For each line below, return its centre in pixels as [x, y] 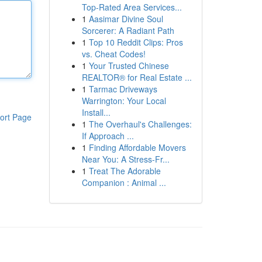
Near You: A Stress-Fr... [125, 159]
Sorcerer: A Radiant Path [128, 30]
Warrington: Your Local [124, 101]
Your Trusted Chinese [129, 65]
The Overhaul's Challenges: [140, 124]
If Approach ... [108, 136]
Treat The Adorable [125, 171]
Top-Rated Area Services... [132, 7]
